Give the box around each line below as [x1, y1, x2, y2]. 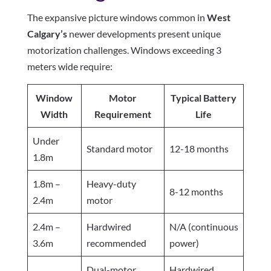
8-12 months [169, 186, 223, 198]
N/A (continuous [169, 221, 238, 233]
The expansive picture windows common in [27, 11, 207, 24]
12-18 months [169, 143, 229, 155]
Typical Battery [171, 92, 237, 104]
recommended [86, 237, 146, 249]
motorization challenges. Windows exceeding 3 [27, 44, 221, 56]
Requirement [94, 108, 151, 120]
